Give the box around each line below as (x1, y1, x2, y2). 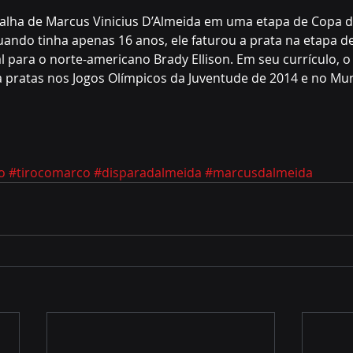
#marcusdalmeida (205, 163, 313, 181)
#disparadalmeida (94, 163, 202, 181)
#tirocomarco (9, 163, 91, 181)
